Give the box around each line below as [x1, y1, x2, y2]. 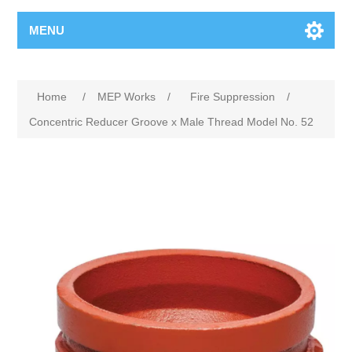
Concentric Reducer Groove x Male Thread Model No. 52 [29, 115, 314, 128]
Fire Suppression [190, 90, 276, 103]
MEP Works [97, 90, 156, 103]
